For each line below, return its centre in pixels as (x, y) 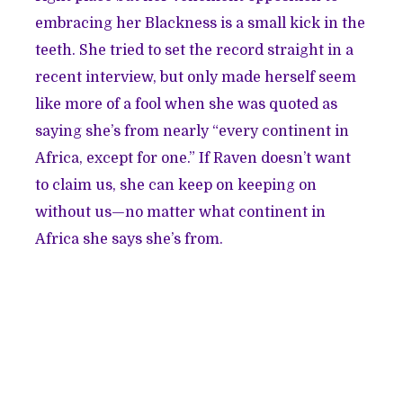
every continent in (284, 131)
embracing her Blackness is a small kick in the (201, 23)
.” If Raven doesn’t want (269, 158)
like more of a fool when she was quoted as (187, 104)
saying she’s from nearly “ (127, 131)
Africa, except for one (112, 158)
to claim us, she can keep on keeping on (176, 185)
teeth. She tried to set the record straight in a (195, 50)
